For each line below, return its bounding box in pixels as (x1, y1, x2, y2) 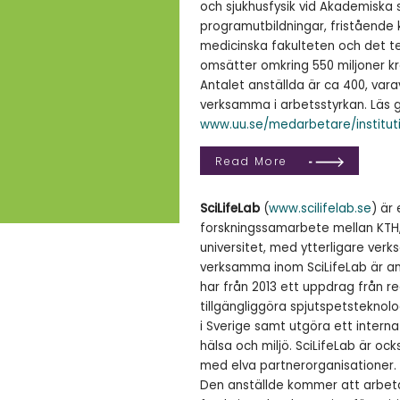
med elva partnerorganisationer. (200, 357, 396, 375)
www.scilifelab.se (269, 200, 371, 218)
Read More (214, 153, 287, 169)
